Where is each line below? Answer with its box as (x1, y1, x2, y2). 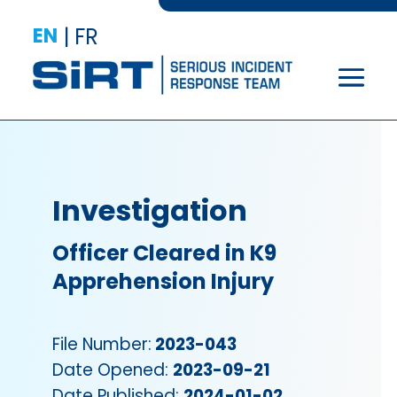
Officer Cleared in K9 (52, 237, 277, 268)
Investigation (52, 190, 248, 230)
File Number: (52, 331, 152, 356)
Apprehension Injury (52, 266, 275, 296)
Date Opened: (52, 357, 174, 382)
